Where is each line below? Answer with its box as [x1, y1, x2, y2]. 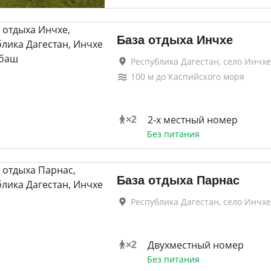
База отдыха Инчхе [116, 33, 233, 47]
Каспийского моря [168, 71, 244, 82]
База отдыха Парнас [116, 174, 240, 187]
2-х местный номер [147, 113, 238, 126]
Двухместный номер [147, 238, 244, 252]
